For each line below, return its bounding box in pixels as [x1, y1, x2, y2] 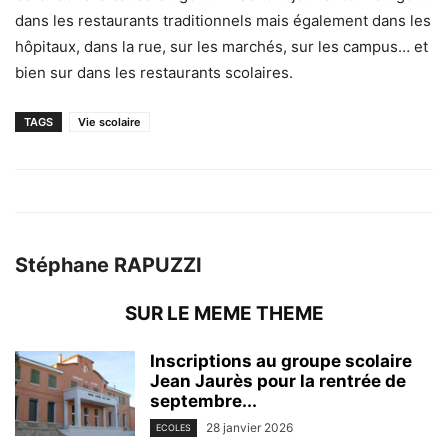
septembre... [150, 391, 257, 412]
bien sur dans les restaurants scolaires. [15, 63, 293, 83]
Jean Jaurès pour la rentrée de [150, 371, 406, 392]
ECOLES [156, 422, 191, 434]
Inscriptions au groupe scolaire [150, 351, 412, 372]
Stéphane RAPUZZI [15, 253, 202, 278]
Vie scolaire [78, 115, 141, 130]
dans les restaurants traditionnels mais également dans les [15, 11, 431, 31]
